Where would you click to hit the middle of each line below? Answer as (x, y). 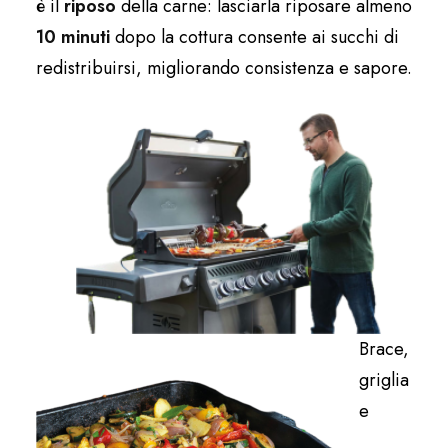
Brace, (384, 349)
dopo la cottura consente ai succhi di (254, 37)
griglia (384, 380)
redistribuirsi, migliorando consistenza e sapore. (224, 68)
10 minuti (73, 37)
